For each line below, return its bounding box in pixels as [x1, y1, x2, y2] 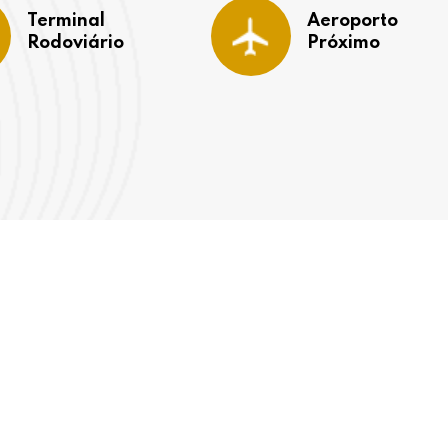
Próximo [307, 34, 381, 52]
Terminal [26, 12, 105, 30]
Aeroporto [307, 12, 399, 30]
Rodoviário [26, 34, 124, 52]
